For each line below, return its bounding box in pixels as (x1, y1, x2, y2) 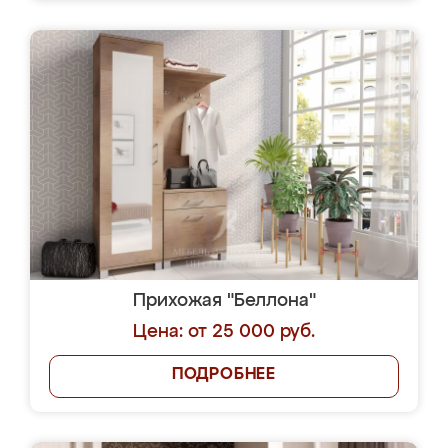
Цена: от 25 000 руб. (133, 323, 315, 341)
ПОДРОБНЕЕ (171, 367, 277, 383)
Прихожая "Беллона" (132, 292, 316, 310)
